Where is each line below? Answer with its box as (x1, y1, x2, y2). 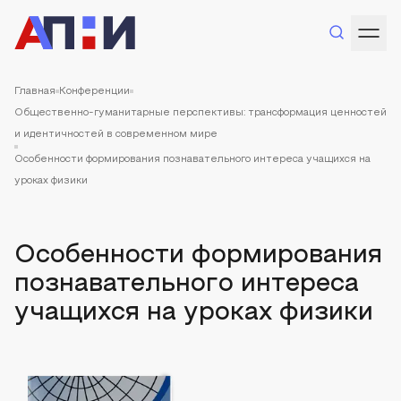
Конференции (59, 87, 130, 96)
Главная (14, 87, 55, 96)
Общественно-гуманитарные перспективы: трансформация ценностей (14, 108, 387, 117)
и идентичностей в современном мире (14, 130, 218, 139)
